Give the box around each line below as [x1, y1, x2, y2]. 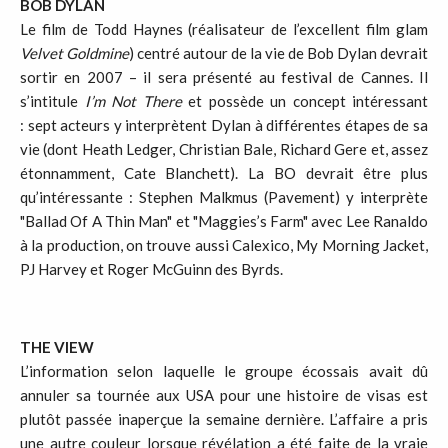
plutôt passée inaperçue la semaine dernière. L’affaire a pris [20, 410, 428, 428]
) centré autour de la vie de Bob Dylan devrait [129, 44, 428, 62]
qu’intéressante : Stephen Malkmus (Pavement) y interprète [20, 188, 428, 206]
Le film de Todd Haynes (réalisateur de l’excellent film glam [20, 20, 428, 38]
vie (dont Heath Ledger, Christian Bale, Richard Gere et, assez [20, 140, 428, 158]
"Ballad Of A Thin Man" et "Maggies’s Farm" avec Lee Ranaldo [20, 212, 428, 230]
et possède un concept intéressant [181, 92, 428, 110]
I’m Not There [84, 92, 182, 110]
